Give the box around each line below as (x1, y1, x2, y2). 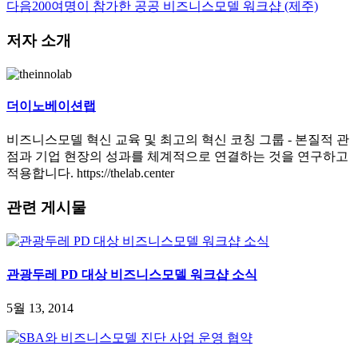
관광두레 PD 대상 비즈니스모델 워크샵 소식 (6, 268, 257, 282)
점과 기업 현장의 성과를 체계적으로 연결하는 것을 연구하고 (6, 149, 348, 164)
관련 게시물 (6, 199, 86, 217)
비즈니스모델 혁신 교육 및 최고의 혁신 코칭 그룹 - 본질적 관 (6, 133, 349, 147)
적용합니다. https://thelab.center (6, 166, 174, 181)
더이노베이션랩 (6, 99, 96, 113)
